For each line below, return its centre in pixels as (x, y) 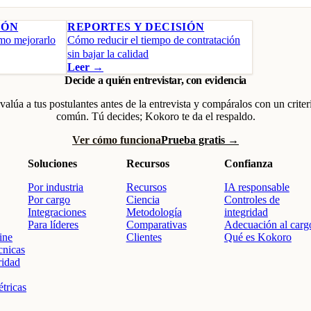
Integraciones (57, 212)
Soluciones (53, 163)
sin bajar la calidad (108, 54)
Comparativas (156, 225)
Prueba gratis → (200, 140)
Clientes (144, 237)
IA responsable (257, 187)
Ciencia (143, 200)
